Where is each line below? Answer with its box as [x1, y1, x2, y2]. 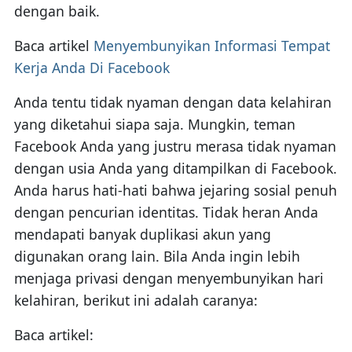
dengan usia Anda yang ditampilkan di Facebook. [13, 158, 337, 178]
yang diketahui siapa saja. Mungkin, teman [13, 114, 295, 134]
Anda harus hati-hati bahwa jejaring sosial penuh [13, 180, 337, 200]
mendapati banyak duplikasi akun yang [13, 224, 271, 244]
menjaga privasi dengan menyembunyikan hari [13, 268, 324, 288]
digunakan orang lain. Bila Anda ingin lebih [13, 246, 300, 266]
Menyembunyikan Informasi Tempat [93, 35, 330, 55]
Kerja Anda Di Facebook [13, 57, 170, 77]
